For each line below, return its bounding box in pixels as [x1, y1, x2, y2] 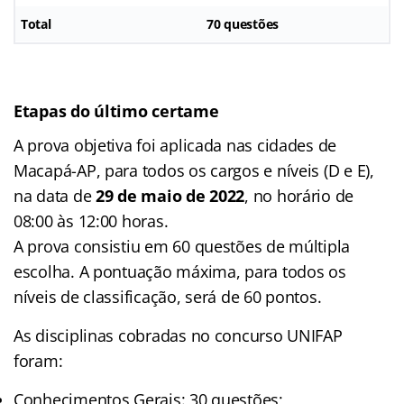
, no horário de [244, 184, 354, 207]
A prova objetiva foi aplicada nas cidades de [14, 133, 337, 156]
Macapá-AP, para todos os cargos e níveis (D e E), [14, 159, 374, 181]
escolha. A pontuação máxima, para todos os [14, 260, 346, 282]
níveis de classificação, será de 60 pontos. [14, 285, 322, 308]
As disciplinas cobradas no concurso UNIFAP [14, 324, 343, 346]
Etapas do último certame [14, 99, 219, 122]
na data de [14, 184, 96, 207]
